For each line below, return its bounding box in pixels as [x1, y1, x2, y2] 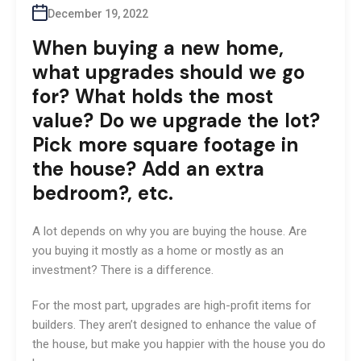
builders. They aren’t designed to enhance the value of [32, 317, 317, 332]
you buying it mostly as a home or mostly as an [32, 243, 284, 258]
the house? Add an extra [32, 156, 264, 181]
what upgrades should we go [32, 59, 305, 85]
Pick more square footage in [32, 131, 298, 157]
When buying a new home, [32, 35, 284, 60]
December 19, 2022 [48, 6, 148, 20]
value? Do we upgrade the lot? [32, 107, 320, 133]
